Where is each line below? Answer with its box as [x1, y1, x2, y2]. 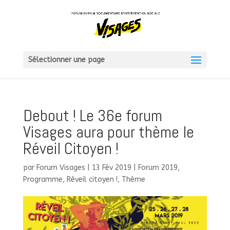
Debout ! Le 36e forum [23, 105, 162, 126]
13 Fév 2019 [91, 163, 131, 172]
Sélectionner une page [28, 55, 105, 64]
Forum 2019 [138, 163, 178, 172]
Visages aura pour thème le [23, 122, 194, 142]
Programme [23, 175, 63, 184]
